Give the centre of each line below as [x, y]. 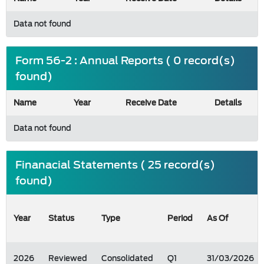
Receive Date [151, 103]
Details [228, 103]
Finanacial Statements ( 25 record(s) [115, 165]
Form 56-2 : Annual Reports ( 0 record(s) [125, 60]
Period [180, 218]
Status [61, 218]
